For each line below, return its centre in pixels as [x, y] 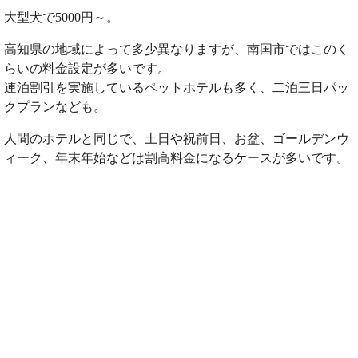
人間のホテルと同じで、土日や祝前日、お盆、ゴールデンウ [177, 138]
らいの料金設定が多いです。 [87, 68]
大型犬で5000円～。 [62, 17]
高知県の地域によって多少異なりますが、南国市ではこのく [177, 49]
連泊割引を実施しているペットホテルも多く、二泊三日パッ [177, 87]
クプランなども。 [55, 106]
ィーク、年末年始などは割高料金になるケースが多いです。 [177, 157]
